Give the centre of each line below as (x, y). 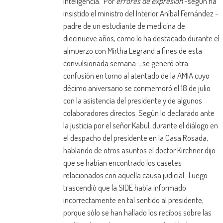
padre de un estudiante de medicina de (124, 26)
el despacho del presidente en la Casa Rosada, (135, 138)
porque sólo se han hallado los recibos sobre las (137, 213)
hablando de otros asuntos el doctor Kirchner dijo (139, 150)
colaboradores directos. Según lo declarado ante (139, 113)
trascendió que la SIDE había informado (124, 188)
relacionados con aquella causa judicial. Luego (135, 175)
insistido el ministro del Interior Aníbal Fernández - (141, 13)
